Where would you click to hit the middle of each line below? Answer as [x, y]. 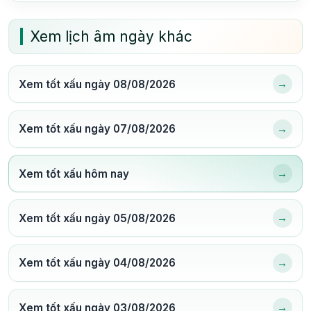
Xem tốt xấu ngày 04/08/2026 [98, 263]
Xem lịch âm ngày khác [111, 37]
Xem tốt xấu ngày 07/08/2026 [98, 129]
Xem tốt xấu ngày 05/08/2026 [98, 218]
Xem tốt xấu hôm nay [74, 174]
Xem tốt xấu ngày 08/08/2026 [98, 84]
